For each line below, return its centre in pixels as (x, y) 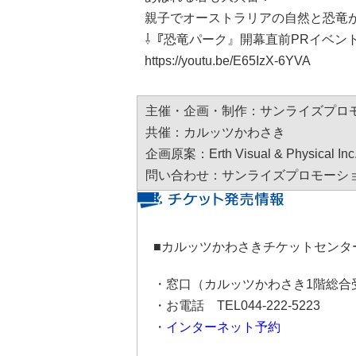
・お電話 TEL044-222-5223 (237, 306)
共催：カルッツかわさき (215, 132)
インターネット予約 (223, 327)
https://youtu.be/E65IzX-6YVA (228, 61)
